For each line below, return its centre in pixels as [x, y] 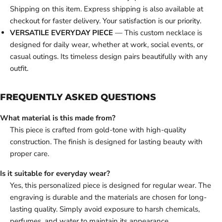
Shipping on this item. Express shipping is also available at [107, 9]
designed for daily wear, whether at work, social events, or [107, 45]
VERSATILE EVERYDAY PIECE [61, 33]
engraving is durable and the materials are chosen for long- [108, 197]
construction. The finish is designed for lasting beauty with [106, 142]
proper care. [29, 154]
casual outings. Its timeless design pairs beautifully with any [109, 57]
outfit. [19, 69]
